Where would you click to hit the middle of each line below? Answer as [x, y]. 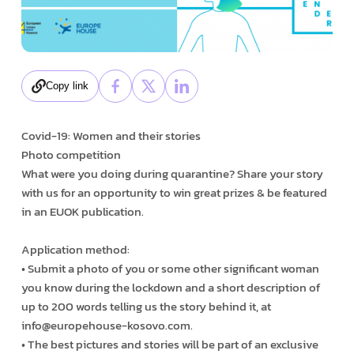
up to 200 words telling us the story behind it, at [146, 306]
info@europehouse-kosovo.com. [107, 325]
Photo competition [71, 154]
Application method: [75, 249]
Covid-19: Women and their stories [111, 135]
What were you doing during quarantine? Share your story [172, 173]
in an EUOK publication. [82, 211]
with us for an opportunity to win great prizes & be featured [174, 192]
